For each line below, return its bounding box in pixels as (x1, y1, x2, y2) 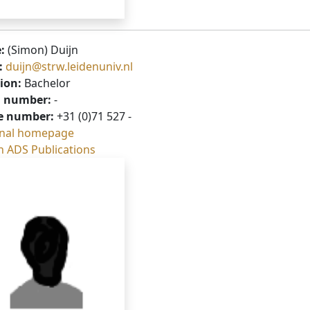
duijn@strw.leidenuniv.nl (6, 59, 133, 75)
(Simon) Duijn (5, 42, 78, 58)
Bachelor (21, 75, 71, 91)
